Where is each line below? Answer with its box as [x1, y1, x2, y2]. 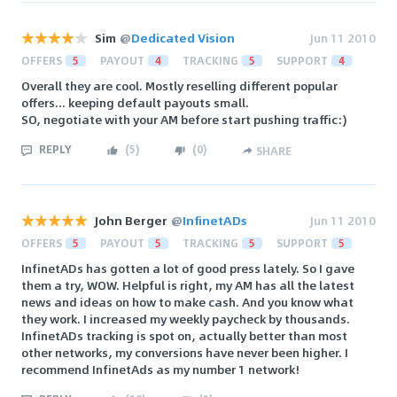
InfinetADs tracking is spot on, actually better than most [21, 326, 347, 346]
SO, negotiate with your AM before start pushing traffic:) [21, 110, 346, 129]
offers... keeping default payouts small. [21, 93, 249, 113]
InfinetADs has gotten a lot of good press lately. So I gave [21, 259, 354, 278]
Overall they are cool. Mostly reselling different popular [21, 76, 338, 96]
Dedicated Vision [131, 28, 235, 48]
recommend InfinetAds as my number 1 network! [21, 360, 300, 379]
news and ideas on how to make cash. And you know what [21, 292, 354, 312]
